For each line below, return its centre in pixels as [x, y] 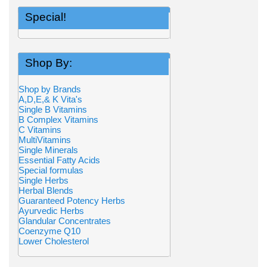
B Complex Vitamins [58, 119]
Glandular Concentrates [65, 221]
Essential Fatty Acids [59, 160]
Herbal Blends [46, 190]
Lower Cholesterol [54, 241]
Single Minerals [48, 150]
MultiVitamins [45, 140]
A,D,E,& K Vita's [50, 99]
